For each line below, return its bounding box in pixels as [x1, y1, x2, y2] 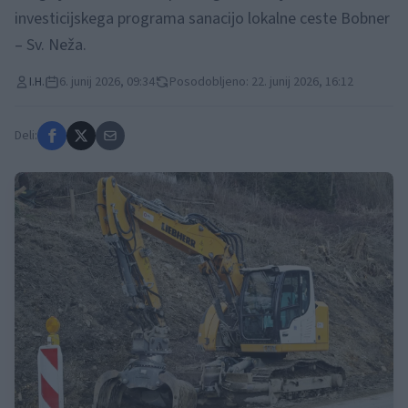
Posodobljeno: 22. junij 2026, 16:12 [169, 73, 353, 91]
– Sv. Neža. [15, 34, 87, 56]
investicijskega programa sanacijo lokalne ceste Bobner [15, 7, 390, 30]
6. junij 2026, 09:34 [59, 73, 155, 91]
